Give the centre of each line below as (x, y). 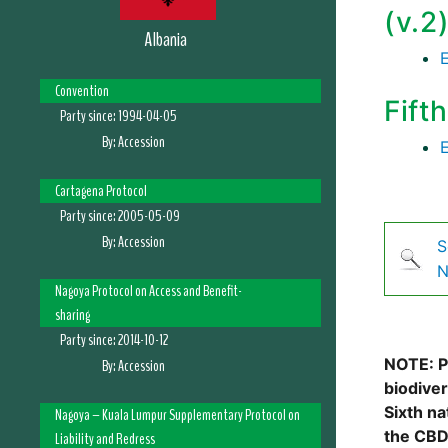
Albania (165, 39)
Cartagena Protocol (101, 191)
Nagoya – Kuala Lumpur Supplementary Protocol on (177, 415)
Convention (82, 91)
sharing (72, 315)
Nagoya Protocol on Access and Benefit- (148, 291)
